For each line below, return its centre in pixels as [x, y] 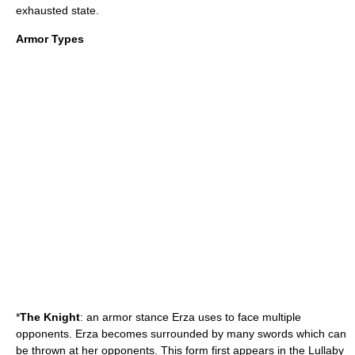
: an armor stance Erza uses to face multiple [191, 317]
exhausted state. [57, 10]
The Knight [50, 317]
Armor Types [50, 39]
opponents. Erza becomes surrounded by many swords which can [181, 334]
